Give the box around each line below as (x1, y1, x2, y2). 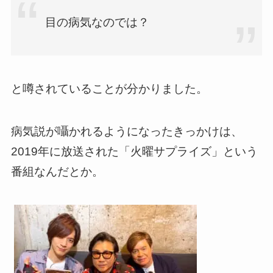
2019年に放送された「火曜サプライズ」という (10, 145, 258, 158)
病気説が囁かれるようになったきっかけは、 (10, 125, 243, 138)
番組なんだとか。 (10, 165, 104, 179)
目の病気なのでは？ (45, 16, 150, 29)
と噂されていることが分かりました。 (10, 82, 208, 95)
